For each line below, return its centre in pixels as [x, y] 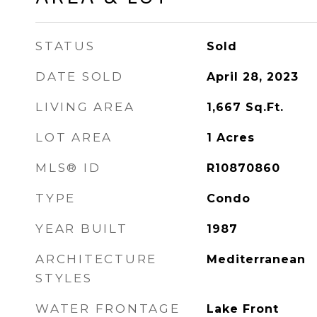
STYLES [64, 278]
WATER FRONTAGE [108, 309]
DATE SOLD [80, 76]
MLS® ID [68, 168]
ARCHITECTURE [96, 259]
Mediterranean [256, 259]
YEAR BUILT [82, 229]
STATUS [65, 46]
